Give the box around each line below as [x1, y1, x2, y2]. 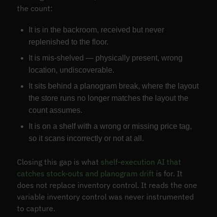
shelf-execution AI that [100, 156, 181, 167]
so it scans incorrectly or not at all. [28, 134, 144, 142]
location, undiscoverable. [28, 65, 114, 74]
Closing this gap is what [16, 156, 101, 167]
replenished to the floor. [28, 37, 108, 46]
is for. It [154, 168, 183, 178]
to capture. [16, 203, 55, 213]
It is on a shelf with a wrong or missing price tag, [28, 122, 192, 130]
